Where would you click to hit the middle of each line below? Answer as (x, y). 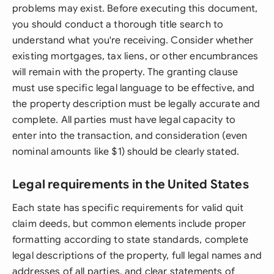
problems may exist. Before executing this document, (135, 9)
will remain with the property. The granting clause (125, 72)
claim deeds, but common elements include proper (129, 224)
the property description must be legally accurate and (136, 104)
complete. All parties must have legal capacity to (124, 120)
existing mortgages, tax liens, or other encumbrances (135, 56)
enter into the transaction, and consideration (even (130, 136)
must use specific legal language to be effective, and (134, 88)
